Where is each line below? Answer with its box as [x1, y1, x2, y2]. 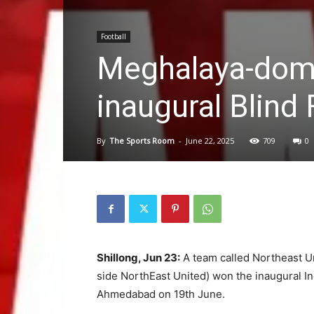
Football [101, 32, 126, 41]
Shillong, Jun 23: [97, 251, 180, 264]
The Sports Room [109, 135, 175, 146]
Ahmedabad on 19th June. [97, 287, 225, 301]
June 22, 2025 [186, 135, 234, 146]
